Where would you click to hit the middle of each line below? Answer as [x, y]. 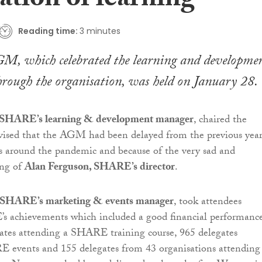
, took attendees [208, 203]
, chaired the [220, 121]
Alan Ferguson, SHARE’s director [100, 168]
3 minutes [100, 31]
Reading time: [48, 31]
